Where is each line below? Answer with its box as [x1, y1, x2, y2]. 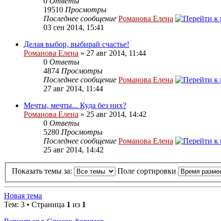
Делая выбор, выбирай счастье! [24, 40, 129, 49]
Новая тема [4, 191, 42, 200]
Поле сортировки [117, 167, 178, 176]
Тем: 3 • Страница [4, 200, 67, 209]
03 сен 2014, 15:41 [43, 23, 104, 32]
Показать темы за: [12, 167, 74, 176]
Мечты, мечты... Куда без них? [24, 101, 126, 110]
